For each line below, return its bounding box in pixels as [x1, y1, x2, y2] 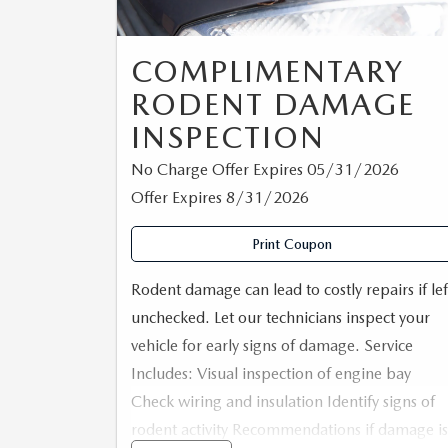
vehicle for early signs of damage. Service [131, 335, 413, 355]
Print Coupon [252, 235, 332, 252]
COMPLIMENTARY [131, 52, 404, 89]
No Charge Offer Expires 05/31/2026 [131, 159, 399, 179]
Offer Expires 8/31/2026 [131, 187, 309, 207]
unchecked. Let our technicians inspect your [131, 307, 430, 327]
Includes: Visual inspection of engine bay [131, 363, 411, 383]
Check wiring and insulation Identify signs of [131, 391, 435, 411]
